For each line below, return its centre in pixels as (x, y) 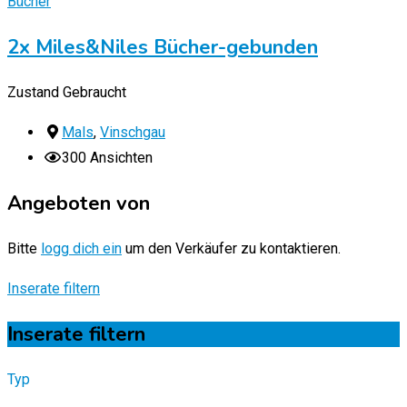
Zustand (33, 93)
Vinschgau (133, 133)
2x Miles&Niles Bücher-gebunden (163, 48)
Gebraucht (94, 93)
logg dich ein (81, 249)
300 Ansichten (107, 158)
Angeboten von (79, 204)
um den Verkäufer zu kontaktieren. (231, 249)
